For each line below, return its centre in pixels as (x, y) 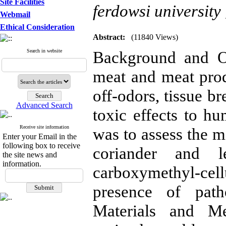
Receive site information (44, 127)
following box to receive (41, 146)
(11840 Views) (155, 37)
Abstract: (109, 37)
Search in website (44, 51)
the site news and (30, 155)
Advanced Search (44, 105)
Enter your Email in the (40, 136)
